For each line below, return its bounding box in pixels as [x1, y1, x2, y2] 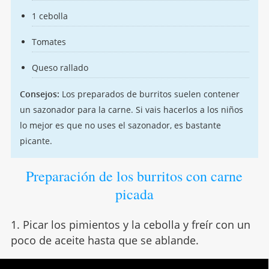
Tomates [31, 36, 66, 48]
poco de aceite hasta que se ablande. [10, 233, 199, 248]
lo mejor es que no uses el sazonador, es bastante [19, 119, 221, 131]
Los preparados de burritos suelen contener [59, 88, 240, 100]
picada [115, 184, 154, 204]
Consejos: [19, 88, 59, 100]
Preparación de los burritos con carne [26, 166, 243, 186]
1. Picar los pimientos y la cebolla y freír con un [10, 217, 250, 232]
